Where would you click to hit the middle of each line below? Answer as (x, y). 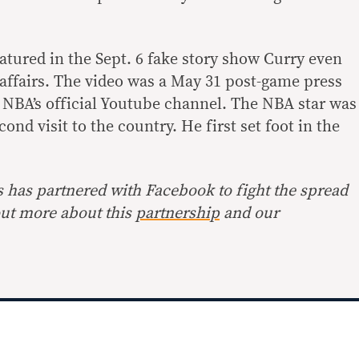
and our (249, 213)
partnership (177, 213)
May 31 (196, 82)
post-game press (282, 82)
